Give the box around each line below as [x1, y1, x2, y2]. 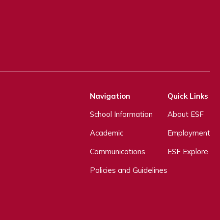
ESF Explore [167, 147, 208, 157]
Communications [90, 147, 145, 157]
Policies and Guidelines [90, 165, 167, 175]
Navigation [90, 91, 130, 101]
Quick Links [167, 91, 208, 101]
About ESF [167, 110, 204, 119]
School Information [90, 110, 153, 119]
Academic [90, 128, 123, 138]
